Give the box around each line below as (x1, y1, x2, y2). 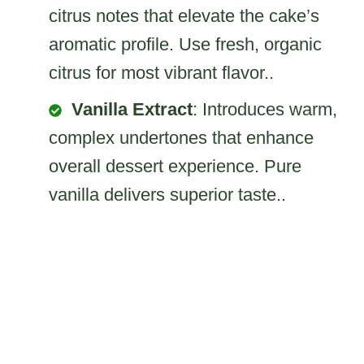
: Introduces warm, (193, 98, 337, 119)
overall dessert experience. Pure (49, 155, 301, 176)
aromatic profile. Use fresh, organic (49, 33, 322, 54)
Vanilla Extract (71, 98, 193, 119)
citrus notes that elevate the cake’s (49, 5, 319, 26)
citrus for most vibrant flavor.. (49, 62, 274, 83)
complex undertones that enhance (49, 127, 314, 148)
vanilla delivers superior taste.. (49, 184, 286, 205)
